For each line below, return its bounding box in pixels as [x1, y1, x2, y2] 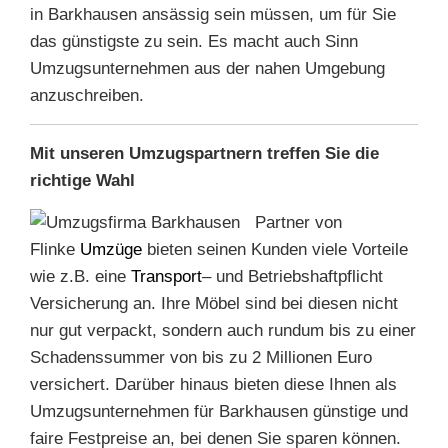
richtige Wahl [30, 171, 205, 190]
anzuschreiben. [30, 86, 144, 105]
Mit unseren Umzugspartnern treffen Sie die [30, 144, 379, 163]
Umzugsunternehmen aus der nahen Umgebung [30, 59, 385, 78]
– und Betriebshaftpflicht [202, 267, 383, 286]
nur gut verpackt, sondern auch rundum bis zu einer [30, 321, 416, 340]
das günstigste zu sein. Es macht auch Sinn [30, 32, 358, 51]
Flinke [30, 240, 80, 259]
